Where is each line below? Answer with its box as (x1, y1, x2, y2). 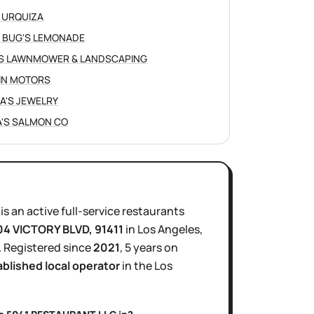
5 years (125, 240, 162, 255)
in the (120, 258, 154, 273)
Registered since (4, 240, 93, 255)
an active (11, 203, 59, 219)
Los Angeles (137, 221, 200, 237)
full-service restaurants (61, 203, 184, 219)
